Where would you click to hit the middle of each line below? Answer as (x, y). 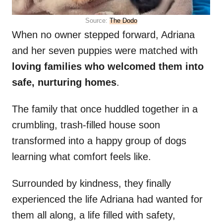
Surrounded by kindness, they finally (91, 184)
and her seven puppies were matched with (105, 51)
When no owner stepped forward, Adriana (103, 35)
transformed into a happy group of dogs (99, 141)
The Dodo (123, 21)
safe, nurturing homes (64, 83)
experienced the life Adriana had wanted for (107, 199)
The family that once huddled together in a (105, 109)
